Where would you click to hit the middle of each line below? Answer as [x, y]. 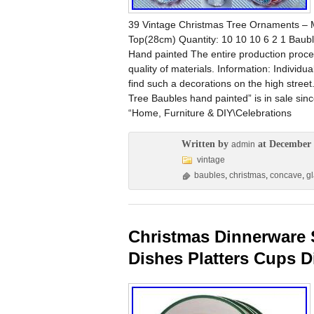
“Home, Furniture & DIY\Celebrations [210, 113]
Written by [206, 144]
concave [286, 175]
